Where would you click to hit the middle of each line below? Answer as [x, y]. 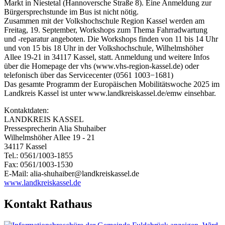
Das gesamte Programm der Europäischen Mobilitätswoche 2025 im [112, 84]
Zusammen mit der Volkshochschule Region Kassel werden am [104, 21]
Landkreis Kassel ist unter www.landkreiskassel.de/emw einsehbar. [110, 93]
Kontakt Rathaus [48, 204]
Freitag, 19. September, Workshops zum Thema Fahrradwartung [106, 30]
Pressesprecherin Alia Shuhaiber [55, 129]
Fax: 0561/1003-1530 [38, 165]
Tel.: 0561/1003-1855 [38, 156]
